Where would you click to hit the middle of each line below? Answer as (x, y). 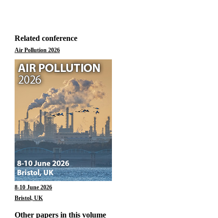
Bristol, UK (29, 198)
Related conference (46, 38)
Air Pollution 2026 (37, 50)
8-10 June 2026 (33, 187)
